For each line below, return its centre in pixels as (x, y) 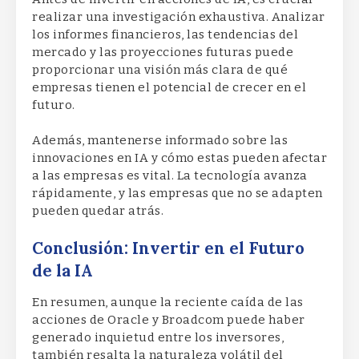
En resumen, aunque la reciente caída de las (168, 303)
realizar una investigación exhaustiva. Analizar (179, 16)
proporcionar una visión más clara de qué (160, 69)
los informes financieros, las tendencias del (165, 34)
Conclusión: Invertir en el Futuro (168, 249)
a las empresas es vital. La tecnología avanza (170, 175)
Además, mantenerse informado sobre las (160, 140)
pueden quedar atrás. (98, 210)
